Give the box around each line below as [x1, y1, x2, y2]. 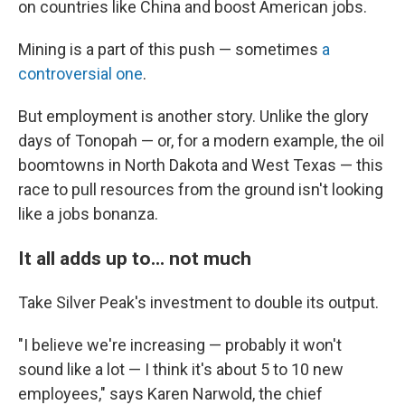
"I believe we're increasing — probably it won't [18, 334, 342, 354]
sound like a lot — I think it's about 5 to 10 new [18, 359, 344, 379]
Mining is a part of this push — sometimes [18, 39, 322, 59]
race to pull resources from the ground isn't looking [18, 179, 383, 199]
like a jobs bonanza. [18, 203, 158, 223]
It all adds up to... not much [18, 246, 251, 269]
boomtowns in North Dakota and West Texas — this [18, 155, 383, 174]
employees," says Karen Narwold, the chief [18, 383, 323, 403]
